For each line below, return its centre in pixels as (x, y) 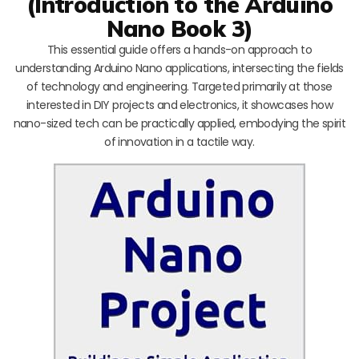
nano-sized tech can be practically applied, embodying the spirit (179, 123)
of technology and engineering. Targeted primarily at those (179, 86)
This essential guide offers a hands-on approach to (179, 49)
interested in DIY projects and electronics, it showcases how (179, 105)
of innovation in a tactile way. (179, 141)
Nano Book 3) (179, 28)
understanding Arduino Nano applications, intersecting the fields (179, 68)
